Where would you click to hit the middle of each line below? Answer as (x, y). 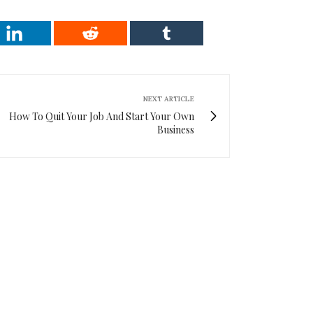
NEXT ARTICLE (169, 99)
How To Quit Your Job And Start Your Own (102, 117)
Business (176, 130)
